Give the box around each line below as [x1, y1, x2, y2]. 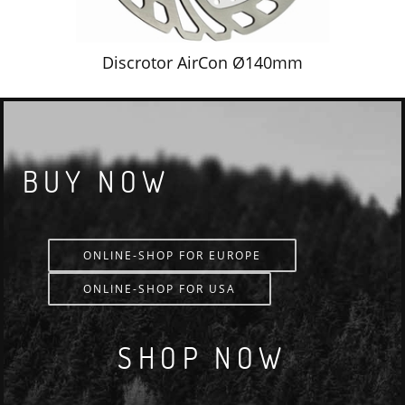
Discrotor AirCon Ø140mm [102, 52, 303, 74]
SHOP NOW [118, 339, 287, 377]
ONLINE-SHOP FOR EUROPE [83, 248, 262, 264]
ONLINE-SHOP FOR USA [83, 281, 237, 297]
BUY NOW [22, 162, 171, 200]
